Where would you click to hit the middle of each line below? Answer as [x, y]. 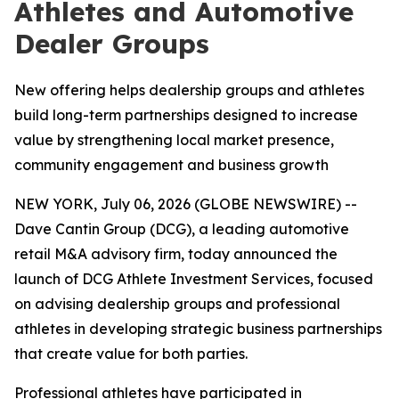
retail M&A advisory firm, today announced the [176, 254]
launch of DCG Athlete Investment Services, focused [194, 279]
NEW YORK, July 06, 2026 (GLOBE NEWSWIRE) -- [186, 204]
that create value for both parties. [131, 354]
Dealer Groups [112, 44]
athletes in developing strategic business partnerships [198, 329]
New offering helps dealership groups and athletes [189, 90]
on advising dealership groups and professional [177, 304]
